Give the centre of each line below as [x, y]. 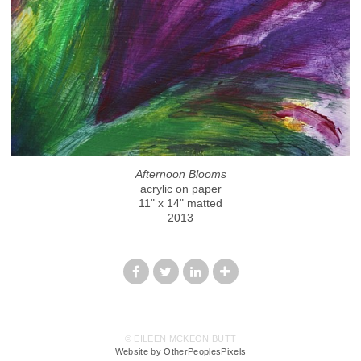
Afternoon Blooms [180, 174]
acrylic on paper [180, 188]
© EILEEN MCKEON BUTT [180, 339]
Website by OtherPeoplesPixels [180, 352]
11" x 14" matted [180, 203]
